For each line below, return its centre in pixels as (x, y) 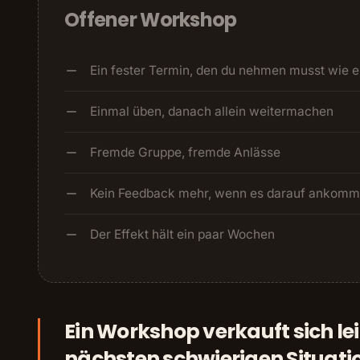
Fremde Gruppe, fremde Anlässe (185, 152)
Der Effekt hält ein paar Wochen (182, 234)
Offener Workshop (151, 19)
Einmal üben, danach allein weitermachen (212, 111)
